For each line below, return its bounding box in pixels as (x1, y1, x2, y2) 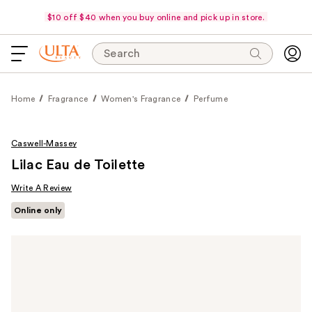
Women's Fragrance (101, 95, 181, 103)
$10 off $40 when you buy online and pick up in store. (47, 13, 265, 22)
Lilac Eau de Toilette (11, 158, 146, 172)
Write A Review (11, 184, 72, 192)
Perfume (193, 95, 228, 103)
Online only (14, 206, 63, 214)
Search (104, 48, 141, 59)
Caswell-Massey (11, 139, 77, 148)
